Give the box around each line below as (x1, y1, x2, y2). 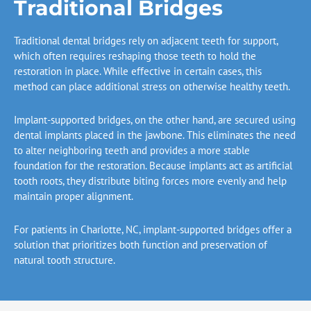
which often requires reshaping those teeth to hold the (14, 49, 256, 62)
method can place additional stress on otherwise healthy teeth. (14, 79, 290, 93)
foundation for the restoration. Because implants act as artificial (14, 159, 292, 173)
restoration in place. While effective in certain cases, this (14, 64, 262, 78)
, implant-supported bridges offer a (139, 223, 292, 237)
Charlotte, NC (81, 223, 139, 237)
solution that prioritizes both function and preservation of (14, 238, 267, 252)
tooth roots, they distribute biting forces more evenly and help (14, 174, 287, 188)
